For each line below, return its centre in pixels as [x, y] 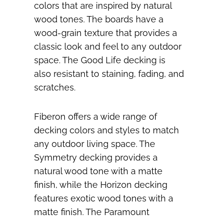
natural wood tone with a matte [98, 171]
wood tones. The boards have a [99, 19]
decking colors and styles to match [107, 130]
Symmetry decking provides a [96, 158]
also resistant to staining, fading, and [109, 74]
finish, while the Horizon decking [101, 185]
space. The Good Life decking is [100, 60]
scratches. [55, 88]
